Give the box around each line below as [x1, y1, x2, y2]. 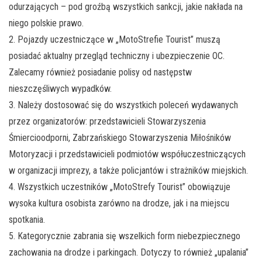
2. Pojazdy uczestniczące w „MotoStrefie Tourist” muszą [9, 34, 220, 46]
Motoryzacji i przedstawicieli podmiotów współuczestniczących [9, 149, 246, 160]
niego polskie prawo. [9, 18, 84, 29]
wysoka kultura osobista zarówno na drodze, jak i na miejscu [9, 198, 229, 209]
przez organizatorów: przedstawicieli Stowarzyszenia [9, 116, 206, 127]
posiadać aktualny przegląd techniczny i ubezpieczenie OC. [9, 50, 225, 62]
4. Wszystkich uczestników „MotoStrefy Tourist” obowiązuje [9, 181, 230, 193]
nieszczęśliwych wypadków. [9, 83, 112, 95]
